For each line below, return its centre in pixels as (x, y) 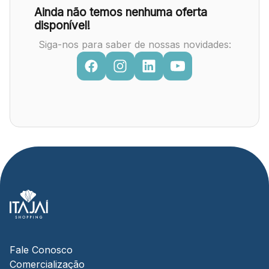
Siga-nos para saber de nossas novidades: (134, 44)
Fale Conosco (41, 250)
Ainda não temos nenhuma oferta (121, 12)
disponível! (62, 26)
